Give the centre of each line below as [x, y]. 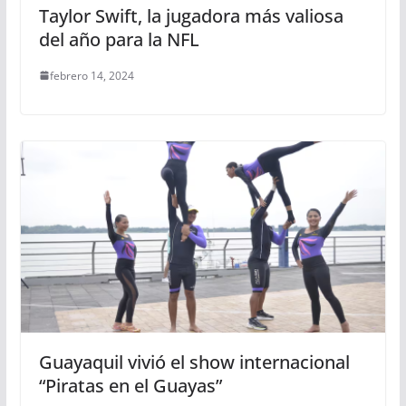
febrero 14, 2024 [92, 75]
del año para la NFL [119, 39]
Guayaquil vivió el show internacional [194, 362]
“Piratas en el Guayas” [130, 386]
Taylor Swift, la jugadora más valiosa [191, 15]
